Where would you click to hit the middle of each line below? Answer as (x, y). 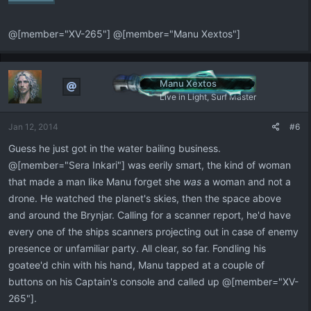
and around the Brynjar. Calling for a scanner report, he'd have (150, 215)
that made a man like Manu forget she (96, 182)
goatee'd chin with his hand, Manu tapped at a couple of (136, 265)
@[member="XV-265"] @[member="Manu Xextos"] (124, 34)
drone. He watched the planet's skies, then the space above (145, 198)
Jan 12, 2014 (33, 127)
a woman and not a (246, 182)
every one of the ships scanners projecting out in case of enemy (153, 232)
